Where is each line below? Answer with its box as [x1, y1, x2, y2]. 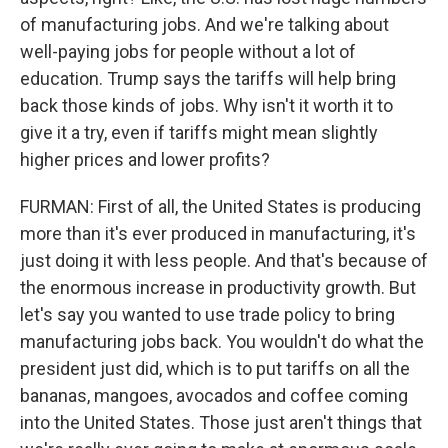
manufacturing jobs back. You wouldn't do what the [20, 331, 424, 352]
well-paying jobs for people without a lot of [20, 41, 356, 62]
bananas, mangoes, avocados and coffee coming [20, 385, 408, 406]
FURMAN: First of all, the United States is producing [20, 196, 421, 217]
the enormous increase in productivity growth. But [20, 277, 416, 298]
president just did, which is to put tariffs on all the [20, 358, 410, 379]
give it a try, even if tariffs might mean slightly [20, 122, 378, 143]
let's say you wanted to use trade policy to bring [20, 304, 395, 325]
